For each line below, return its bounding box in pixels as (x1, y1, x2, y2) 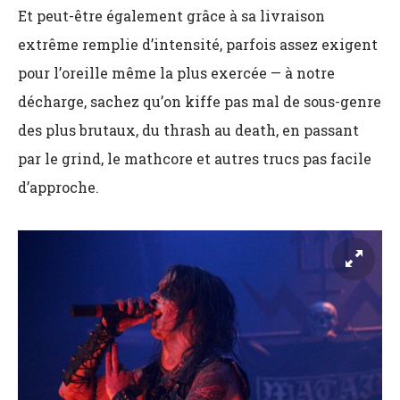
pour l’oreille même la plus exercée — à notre (18, 62, 335, 82)
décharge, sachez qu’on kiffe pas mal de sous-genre (18, 91, 381, 111)
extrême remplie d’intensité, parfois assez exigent (18, 34, 378, 54)
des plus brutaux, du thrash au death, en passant (18, 120, 359, 139)
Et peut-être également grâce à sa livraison (18, 5, 325, 25)
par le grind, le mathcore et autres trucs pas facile (18, 148, 371, 168)
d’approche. (18, 177, 99, 196)
